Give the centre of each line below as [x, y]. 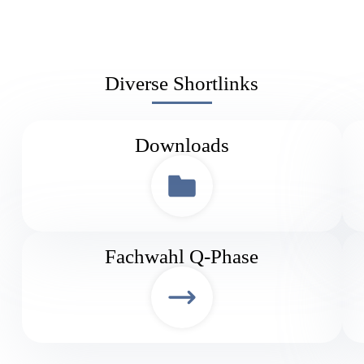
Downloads [182, 145]
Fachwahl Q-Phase [182, 256]
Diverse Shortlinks [182, 83]
